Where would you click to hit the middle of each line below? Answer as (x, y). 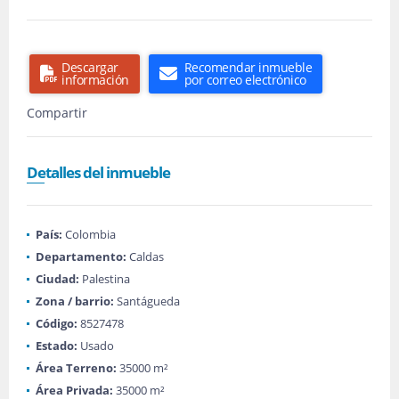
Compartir (57, 113)
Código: (57, 323)
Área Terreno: (76, 368)
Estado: (57, 346)
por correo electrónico (245, 80)
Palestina (105, 279)
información (95, 80)
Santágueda (147, 301)
